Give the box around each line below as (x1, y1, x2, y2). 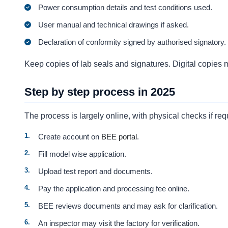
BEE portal (101, 132, 137, 141)
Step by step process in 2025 (24, 85, 175, 98)
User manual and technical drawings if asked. (38, 20, 189, 29)
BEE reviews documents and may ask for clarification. (38, 202, 218, 211)
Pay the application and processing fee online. (38, 184, 190, 193)
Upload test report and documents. (38, 167, 153, 176)
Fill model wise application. (38, 150, 127, 159)
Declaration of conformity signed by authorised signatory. (38, 37, 226, 46)
